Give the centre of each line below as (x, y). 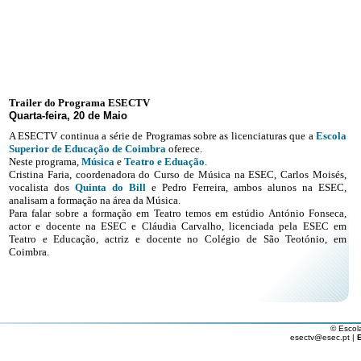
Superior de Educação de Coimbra (87, 149)
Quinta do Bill (110, 187)
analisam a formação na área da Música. (95, 200)
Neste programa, (45, 162)
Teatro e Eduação (164, 162)
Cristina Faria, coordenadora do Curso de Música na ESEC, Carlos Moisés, (178, 174)
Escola (331, 136)
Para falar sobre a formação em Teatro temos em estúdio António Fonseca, (178, 213)
